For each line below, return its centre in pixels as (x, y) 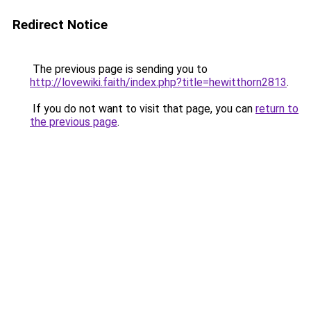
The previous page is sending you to (119, 69)
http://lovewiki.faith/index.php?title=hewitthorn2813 (158, 82)
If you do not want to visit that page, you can (143, 109)
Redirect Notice (60, 25)
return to (277, 109)
